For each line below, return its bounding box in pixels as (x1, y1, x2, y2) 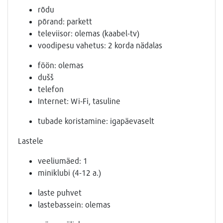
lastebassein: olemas (38, 200, 111, 210)
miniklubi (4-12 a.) (38, 168, 101, 178)
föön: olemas (38, 60, 84, 70)
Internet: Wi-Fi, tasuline (38, 96, 120, 106)
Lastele (18, 136, 43, 146)
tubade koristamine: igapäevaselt (38, 116, 154, 126)
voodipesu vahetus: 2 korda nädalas (38, 40, 162, 50)
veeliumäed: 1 (38, 156, 88, 166)
